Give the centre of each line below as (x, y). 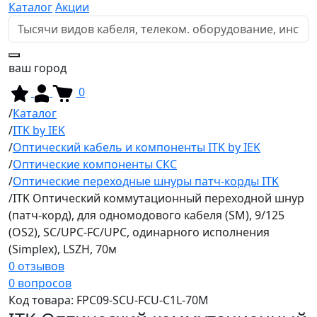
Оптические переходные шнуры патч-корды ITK (146, 181)
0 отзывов (36, 266)
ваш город (38, 68)
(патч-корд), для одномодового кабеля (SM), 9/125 (146, 215)
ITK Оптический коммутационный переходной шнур (158, 198)
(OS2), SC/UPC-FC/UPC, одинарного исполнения (139, 232)
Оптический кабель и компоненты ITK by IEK (137, 147)
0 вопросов (40, 283)
